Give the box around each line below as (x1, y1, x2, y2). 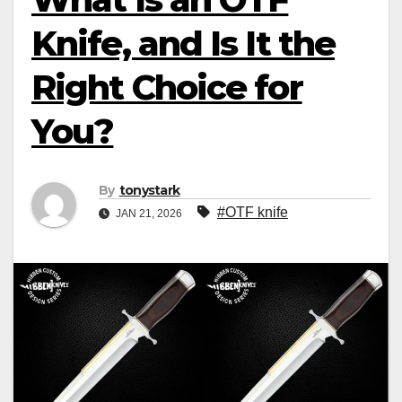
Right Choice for (31, 66, 302, 109)
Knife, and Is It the (31, 22, 336, 65)
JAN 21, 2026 (113, 207, 185, 221)
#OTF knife (217, 205, 288, 221)
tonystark (118, 182, 180, 199)
